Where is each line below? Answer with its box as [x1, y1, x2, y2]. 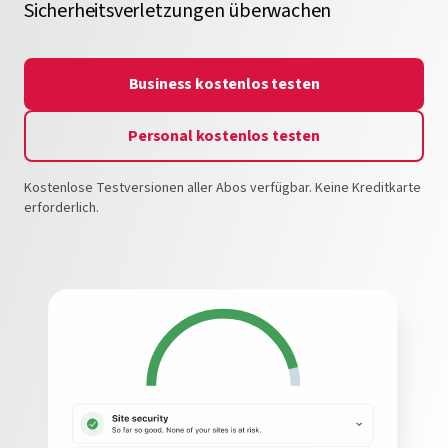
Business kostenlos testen [128, 73, 320, 95]
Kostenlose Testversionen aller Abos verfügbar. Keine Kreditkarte [24, 178, 421, 198]
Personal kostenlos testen [128, 125, 320, 147]
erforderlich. [24, 198, 99, 218]
